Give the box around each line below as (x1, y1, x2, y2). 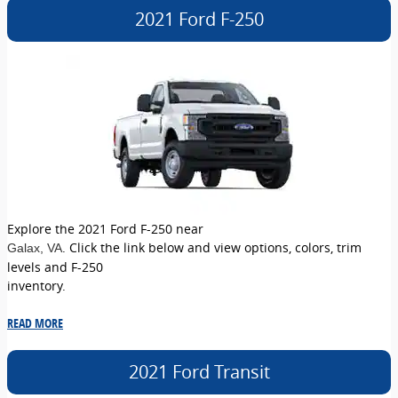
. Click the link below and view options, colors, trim (62, 238, 362, 256)
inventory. (7, 276, 66, 294)
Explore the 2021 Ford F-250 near (7, 219, 203, 237)
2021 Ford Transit (128, 359, 270, 384)
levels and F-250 (7, 258, 103, 275)
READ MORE (7, 314, 63, 331)
